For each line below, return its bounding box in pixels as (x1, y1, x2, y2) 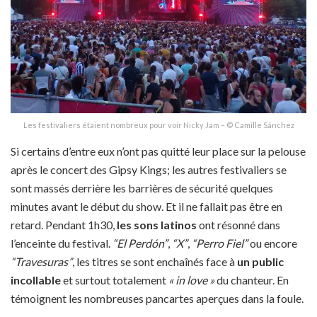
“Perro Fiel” (192, 236, 248, 250)
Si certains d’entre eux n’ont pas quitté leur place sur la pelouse (11, 144, 306, 158)
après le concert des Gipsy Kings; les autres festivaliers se (11, 162, 287, 176)
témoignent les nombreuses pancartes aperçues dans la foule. (11, 291, 304, 305)
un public (237, 254, 284, 268)
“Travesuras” (11, 254, 72, 268)
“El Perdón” (113, 236, 168, 250)
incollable (11, 272, 61, 287)
